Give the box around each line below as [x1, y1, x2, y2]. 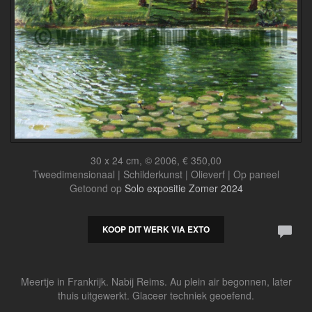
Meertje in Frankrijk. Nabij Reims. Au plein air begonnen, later [20, 274, 292, 288]
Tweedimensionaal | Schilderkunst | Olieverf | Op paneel [33, 166, 279, 181]
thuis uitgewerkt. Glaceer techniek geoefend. [58, 288, 254, 302]
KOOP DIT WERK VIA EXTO [102, 222, 210, 235]
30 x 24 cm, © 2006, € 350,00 [91, 153, 221, 167]
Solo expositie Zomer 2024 [124, 180, 243, 195]
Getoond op [69, 180, 125, 195]
